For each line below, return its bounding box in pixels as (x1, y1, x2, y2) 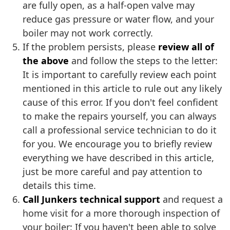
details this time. (23, 179, 96, 192)
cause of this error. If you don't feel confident (23, 96, 218, 109)
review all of (158, 41, 214, 53)
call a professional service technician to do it (23, 124, 217, 137)
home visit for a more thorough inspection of (23, 207, 220, 220)
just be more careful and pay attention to (23, 165, 202, 178)
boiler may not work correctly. (23, 27, 153, 40)
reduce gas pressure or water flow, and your (23, 13, 214, 26)
